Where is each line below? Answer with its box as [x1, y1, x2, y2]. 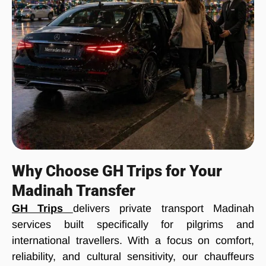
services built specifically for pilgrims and [12, 218, 254, 231]
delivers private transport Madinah [72, 202, 255, 215]
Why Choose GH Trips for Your [12, 162, 222, 180]
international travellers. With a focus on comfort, [12, 235, 254, 247]
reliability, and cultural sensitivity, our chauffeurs [12, 251, 254, 263]
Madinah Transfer [12, 182, 135, 200]
